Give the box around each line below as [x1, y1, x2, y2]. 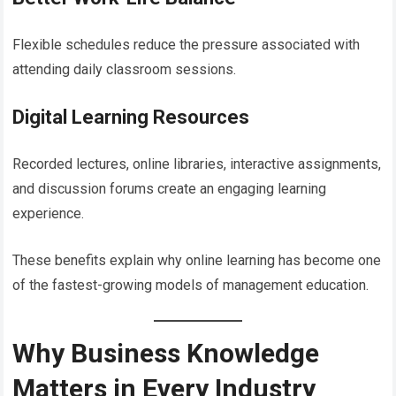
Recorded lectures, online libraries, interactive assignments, [12, 155, 382, 172]
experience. [12, 204, 85, 222]
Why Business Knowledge [12, 337, 320, 369]
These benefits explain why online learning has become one [12, 251, 382, 269]
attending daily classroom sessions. [12, 60, 237, 78]
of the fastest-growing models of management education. [12, 276, 369, 293]
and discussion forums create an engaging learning [12, 179, 327, 197]
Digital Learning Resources [12, 105, 250, 128]
